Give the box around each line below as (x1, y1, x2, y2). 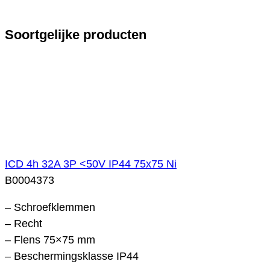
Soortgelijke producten (5, 27, 146, 43)
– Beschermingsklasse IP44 (5, 250, 139, 262)
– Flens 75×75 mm (5, 233, 95, 246)
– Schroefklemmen (5, 201, 95, 213)
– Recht (5, 217, 42, 230)
